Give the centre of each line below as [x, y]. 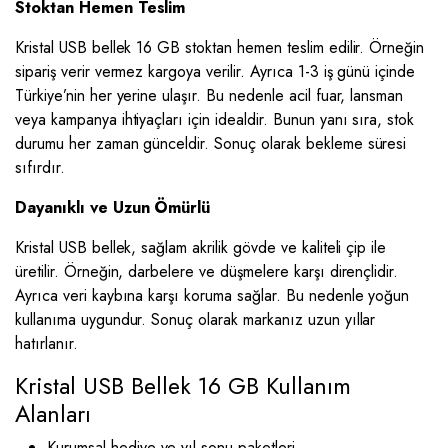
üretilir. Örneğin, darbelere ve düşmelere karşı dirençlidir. [207, 271]
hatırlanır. [46, 343]
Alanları [53, 414]
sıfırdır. [40, 167]
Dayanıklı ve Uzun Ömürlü [113, 207]
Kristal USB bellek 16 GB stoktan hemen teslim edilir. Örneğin [220, 47]
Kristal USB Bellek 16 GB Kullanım [183, 386]
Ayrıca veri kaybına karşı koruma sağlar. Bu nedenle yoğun [212, 295]
